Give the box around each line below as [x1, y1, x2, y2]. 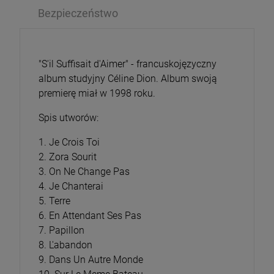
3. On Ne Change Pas [39, 166, 130, 177]
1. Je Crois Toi [39, 136, 100, 148]
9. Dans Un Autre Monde [39, 254, 143, 265]
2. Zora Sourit [39, 151, 97, 163]
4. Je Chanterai [39, 180, 103, 192]
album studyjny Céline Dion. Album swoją [39, 73, 217, 84]
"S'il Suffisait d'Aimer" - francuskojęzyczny [39, 58, 217, 70]
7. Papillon [39, 224, 84, 236]
